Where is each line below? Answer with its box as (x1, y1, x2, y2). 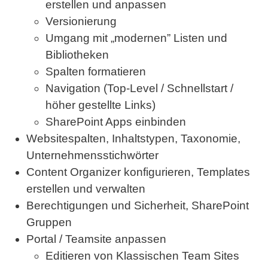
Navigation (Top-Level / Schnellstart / (45, 82, 233, 95)
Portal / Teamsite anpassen (26, 233, 166, 245)
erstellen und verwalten (26, 182, 145, 195)
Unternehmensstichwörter (26, 149, 159, 162)
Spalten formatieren (45, 65, 146, 78)
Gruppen (26, 216, 72, 229)
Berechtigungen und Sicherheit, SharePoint (26, 199, 249, 212)
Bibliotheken (45, 48, 109, 61)
